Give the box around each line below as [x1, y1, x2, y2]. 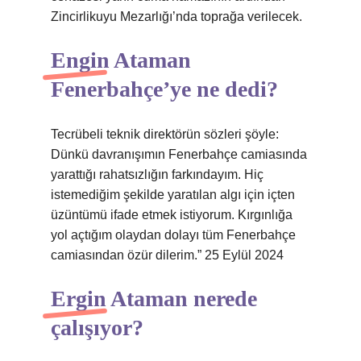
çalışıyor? [51, 315, 143, 340]
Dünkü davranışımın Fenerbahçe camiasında [51, 147, 307, 161]
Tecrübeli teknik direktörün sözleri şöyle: [51, 127, 279, 141]
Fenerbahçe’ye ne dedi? [51, 77, 278, 102]
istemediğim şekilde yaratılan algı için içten [51, 188, 295, 201]
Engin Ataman [51, 48, 191, 73]
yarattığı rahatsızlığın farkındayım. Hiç [51, 168, 263, 181]
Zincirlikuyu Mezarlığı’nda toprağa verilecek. [51, 10, 302, 23]
